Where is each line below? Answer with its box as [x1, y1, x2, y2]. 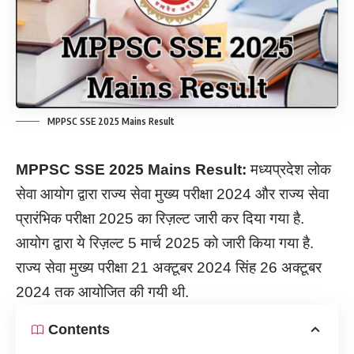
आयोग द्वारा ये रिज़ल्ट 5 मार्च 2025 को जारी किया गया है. [16, 234, 314, 251]
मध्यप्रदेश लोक [247, 160, 331, 178]
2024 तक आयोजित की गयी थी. [16, 283, 189, 300]
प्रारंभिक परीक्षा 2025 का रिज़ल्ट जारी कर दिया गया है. [16, 209, 304, 227]
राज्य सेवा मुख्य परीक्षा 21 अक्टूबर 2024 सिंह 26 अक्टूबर [16, 258, 322, 276]
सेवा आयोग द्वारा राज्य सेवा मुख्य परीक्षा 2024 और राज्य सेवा [16, 185, 329, 202]
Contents [48, 321, 110, 337]
